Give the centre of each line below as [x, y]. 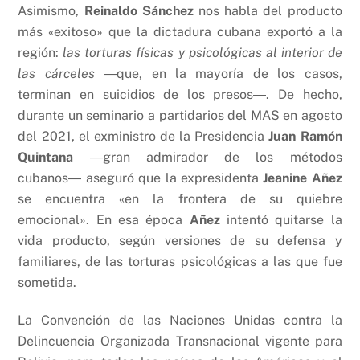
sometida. [47, 282]
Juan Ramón [305, 136]
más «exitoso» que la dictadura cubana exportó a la [180, 31]
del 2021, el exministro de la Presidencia [143, 136]
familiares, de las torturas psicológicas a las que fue [180, 261]
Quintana [54, 157]
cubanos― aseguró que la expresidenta [141, 178]
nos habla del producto [268, 10]
